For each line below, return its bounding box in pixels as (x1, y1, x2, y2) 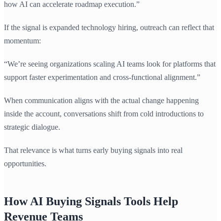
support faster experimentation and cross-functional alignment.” (4, 73, 200, 82)
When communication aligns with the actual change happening (4, 96, 199, 105)
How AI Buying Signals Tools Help (4, 195, 178, 208)
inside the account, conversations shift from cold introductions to (4, 110, 204, 118)
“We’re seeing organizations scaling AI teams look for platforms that (4, 60, 216, 69)
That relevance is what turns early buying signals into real (4, 146, 183, 155)
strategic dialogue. (4, 123, 60, 132)
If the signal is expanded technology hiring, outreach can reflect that (4, 23, 214, 32)
